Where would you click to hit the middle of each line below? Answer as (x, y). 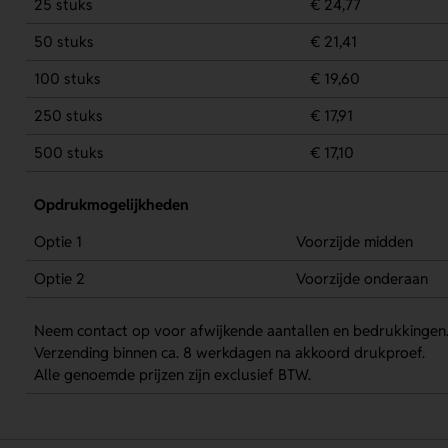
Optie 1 (57, 241)
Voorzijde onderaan (361, 278)
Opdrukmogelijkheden (111, 205)
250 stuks (68, 115)
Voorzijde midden (354, 241)
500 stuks (68, 152)
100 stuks (67, 78)
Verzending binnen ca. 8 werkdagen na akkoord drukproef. (229, 352)
